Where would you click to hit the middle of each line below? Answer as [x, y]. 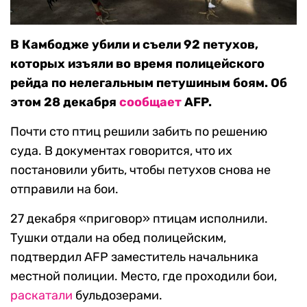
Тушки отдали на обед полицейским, [118, 238]
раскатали [41, 296]
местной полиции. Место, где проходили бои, [144, 277]
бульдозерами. [118, 296]
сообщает [150, 102]
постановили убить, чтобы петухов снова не [140, 170]
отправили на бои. [64, 189]
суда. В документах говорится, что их [121, 151]
